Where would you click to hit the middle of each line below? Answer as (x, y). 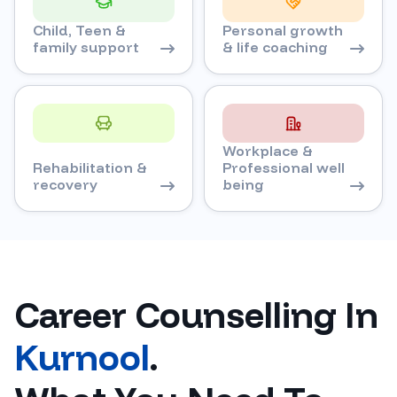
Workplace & (268, 150)
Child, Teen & (79, 30)
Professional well (284, 167)
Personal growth (283, 30)
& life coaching (275, 47)
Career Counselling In (196, 314)
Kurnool (82, 357)
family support (86, 47)
